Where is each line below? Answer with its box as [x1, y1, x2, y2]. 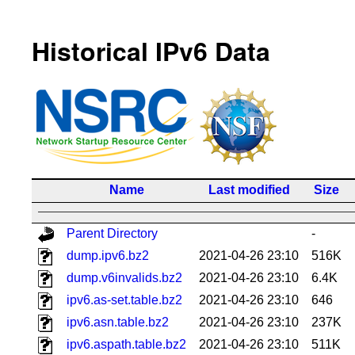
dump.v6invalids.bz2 [67, 270, 182, 284]
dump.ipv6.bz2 [67, 248, 149, 262]
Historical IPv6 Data [32, 32, 270, 70]
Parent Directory [67, 226, 158, 240]
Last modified [208, 182, 290, 197]
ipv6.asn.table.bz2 [67, 315, 169, 329]
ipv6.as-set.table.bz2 [67, 292, 182, 307]
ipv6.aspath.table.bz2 [67, 337, 186, 351]
